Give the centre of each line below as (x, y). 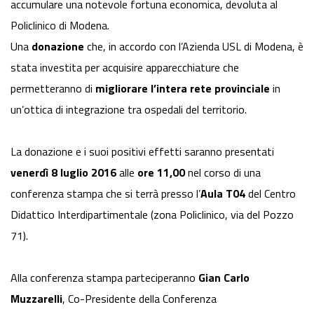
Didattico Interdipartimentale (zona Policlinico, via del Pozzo (152, 215)
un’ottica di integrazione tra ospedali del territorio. (131, 110)
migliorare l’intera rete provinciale (183, 89)
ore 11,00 (160, 173)
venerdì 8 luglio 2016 (63, 173)
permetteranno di (53, 89)
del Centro (272, 194)
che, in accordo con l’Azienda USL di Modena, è (194, 47)
